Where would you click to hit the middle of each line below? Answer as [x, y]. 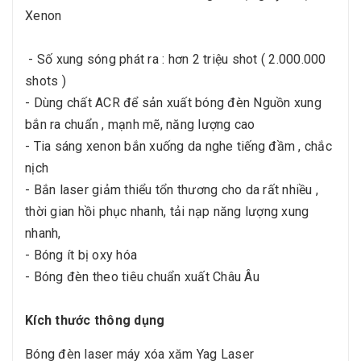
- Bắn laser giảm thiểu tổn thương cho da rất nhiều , [172, 190]
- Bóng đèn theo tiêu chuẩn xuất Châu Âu [142, 277]
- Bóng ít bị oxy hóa [83, 255]
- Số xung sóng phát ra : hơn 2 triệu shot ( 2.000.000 [176, 60]
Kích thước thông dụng [95, 321]
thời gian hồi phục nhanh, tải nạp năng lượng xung [167, 212]
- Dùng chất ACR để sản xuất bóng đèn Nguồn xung [173, 103]
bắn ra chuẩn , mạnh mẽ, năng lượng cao [140, 125]
